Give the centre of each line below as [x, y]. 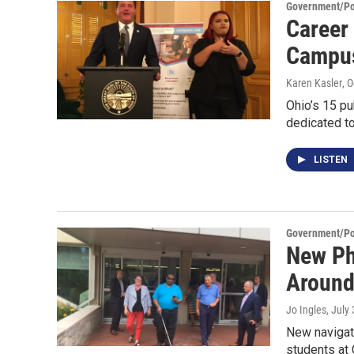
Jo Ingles [306, 310]
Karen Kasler [314, 83]
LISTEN [332, 160]
